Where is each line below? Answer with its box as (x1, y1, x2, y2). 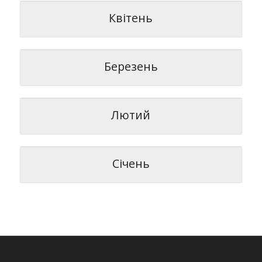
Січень (112, 156, 150, 171)
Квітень (109, 10, 153, 26)
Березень (104, 58, 158, 74)
